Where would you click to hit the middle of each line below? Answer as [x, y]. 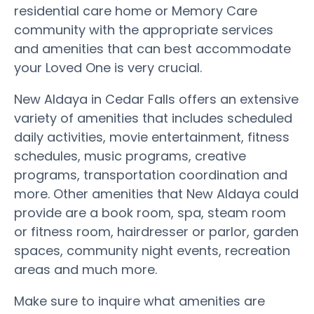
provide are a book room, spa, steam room [150, 212]
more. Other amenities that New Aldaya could [156, 193]
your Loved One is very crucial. [108, 67]
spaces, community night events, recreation [152, 250]
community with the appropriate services [144, 29]
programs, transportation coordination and [151, 175]
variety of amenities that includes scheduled [153, 118]
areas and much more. [86, 269]
